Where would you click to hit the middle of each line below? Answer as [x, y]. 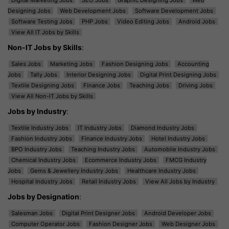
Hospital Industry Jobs [42, 181]
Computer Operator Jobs [45, 224]
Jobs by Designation [43, 196]
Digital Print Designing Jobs [178, 74]
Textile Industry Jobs [40, 128]
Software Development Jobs [174, 10]
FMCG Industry [186, 160]
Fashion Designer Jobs [121, 224]
